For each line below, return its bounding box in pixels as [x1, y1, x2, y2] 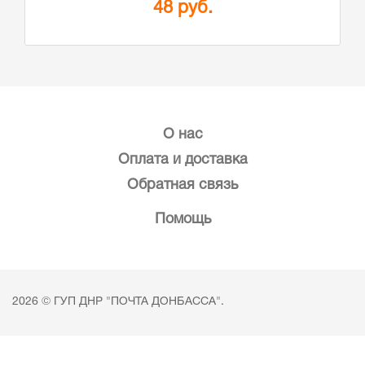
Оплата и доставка [117, 153, 248, 167]
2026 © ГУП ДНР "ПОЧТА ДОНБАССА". [12, 297, 224, 307]
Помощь [154, 213, 211, 226]
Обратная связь [127, 178, 238, 192]
